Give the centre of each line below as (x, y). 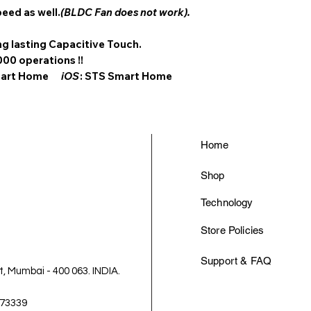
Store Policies (233, 230)
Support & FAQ (236, 260)
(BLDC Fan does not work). (125, 12)
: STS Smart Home (129, 76)
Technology (227, 202)
